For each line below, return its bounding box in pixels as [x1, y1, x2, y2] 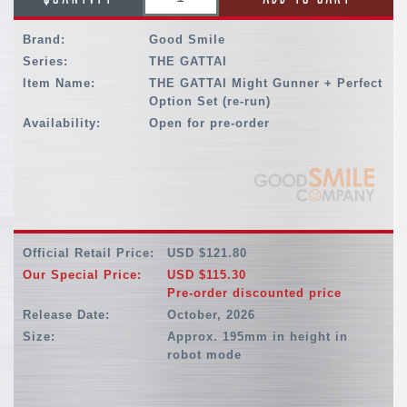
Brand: [23, 33, 65, 47]
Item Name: [23, 76, 95, 91]
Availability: [23, 116, 101, 131]
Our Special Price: [23, 268, 142, 283]
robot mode [167, 348, 243, 362]
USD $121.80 [167, 246, 248, 261]
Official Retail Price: [23, 246, 154, 261]
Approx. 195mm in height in [167, 330, 349, 344]
